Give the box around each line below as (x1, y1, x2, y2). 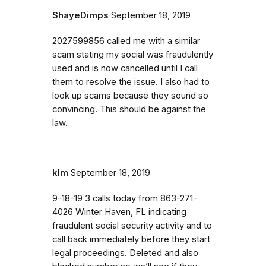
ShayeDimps (52, 9, 109, 21)
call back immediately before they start (52, 233, 210, 245)
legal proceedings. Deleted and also (52, 247, 198, 258)
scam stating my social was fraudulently (52, 49, 213, 60)
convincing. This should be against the (52, 103, 206, 115)
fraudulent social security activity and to (52, 220, 212, 231)
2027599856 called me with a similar (52, 35, 200, 46)
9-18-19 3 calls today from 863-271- (52, 192, 197, 204)
